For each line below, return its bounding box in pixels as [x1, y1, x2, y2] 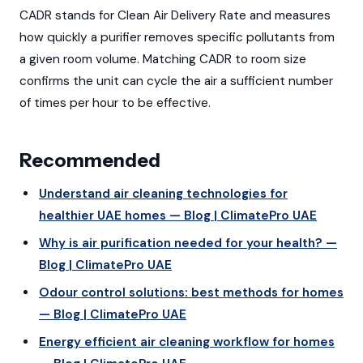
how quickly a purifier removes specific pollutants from [19, 29, 335, 46]
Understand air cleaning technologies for [38, 185, 288, 202]
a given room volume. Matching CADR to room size [19, 51, 306, 68]
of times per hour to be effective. [19, 95, 211, 112]
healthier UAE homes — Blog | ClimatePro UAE [38, 207, 317, 224]
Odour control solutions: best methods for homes [38, 284, 344, 301]
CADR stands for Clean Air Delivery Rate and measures [19, 7, 331, 24]
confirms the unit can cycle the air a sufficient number [19, 73, 333, 90]
